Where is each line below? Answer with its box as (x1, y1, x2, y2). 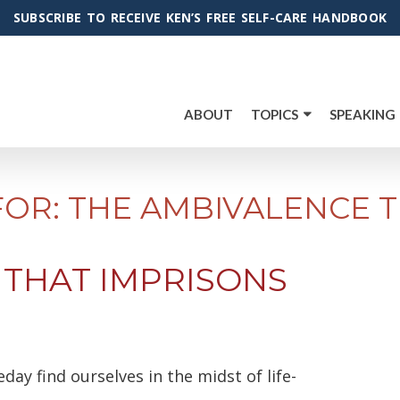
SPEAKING (329, 106, 396, 122)
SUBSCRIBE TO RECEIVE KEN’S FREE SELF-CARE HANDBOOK (13, 9, 387, 26)
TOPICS (251, 106, 298, 122)
